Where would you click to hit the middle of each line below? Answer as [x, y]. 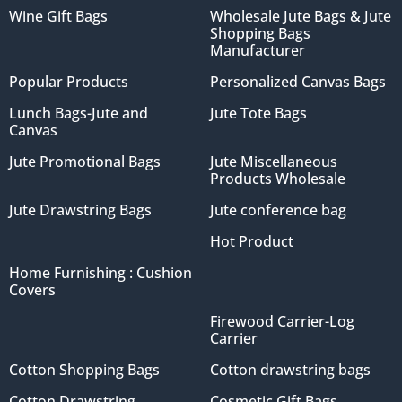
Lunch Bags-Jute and [79, 113]
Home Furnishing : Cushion [100, 272]
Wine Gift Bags [58, 16]
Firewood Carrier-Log [282, 321]
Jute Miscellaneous [274, 161]
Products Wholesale [278, 178]
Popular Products [69, 81]
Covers [32, 289]
